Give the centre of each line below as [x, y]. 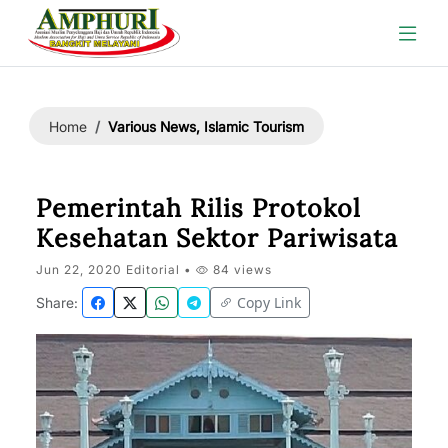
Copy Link [269, 302]
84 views [240, 269]
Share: [57, 302]
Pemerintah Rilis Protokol [198, 208]
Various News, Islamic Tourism [206, 126]
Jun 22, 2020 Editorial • [116, 269]
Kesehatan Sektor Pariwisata [217, 238]
